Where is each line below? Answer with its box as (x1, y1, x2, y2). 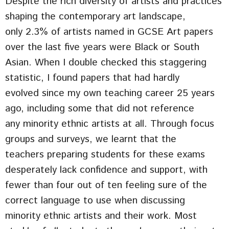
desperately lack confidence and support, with (5, 163, 208, 177)
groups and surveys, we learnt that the (5, 132, 176, 146)
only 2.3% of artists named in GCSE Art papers (5, 25, 213, 39)
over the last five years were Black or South (5, 40, 199, 54)
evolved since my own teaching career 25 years (5, 86, 215, 100)
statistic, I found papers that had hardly (5, 71, 179, 85)
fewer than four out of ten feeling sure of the (5, 178, 207, 192)
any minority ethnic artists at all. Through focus (5, 117, 214, 131)
